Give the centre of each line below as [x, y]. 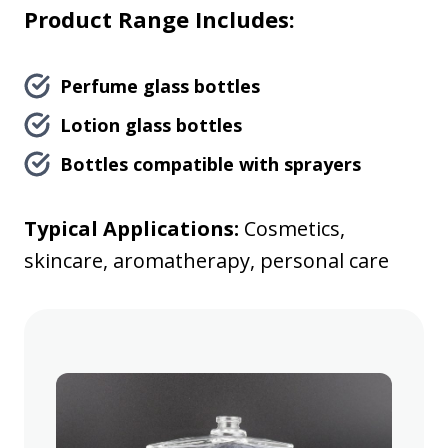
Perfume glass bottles [160, 86]
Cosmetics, [292, 229]
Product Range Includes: [159, 19]
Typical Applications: [131, 229]
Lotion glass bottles [151, 125]
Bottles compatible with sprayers [210, 164]
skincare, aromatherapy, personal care [206, 261]
